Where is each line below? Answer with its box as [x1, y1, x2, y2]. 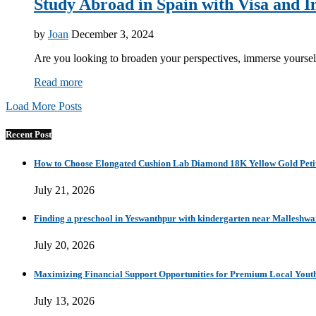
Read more [34, 75, 83, 88]
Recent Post [6, 129, 51, 140]
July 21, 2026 [34, 183, 95, 196]
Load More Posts [6, 99, 82, 112]
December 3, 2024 [71, 28, 154, 40]
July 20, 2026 [34, 239, 95, 252]
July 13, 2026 [34, 295, 95, 307]
